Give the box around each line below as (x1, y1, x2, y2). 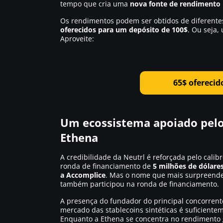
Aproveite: (60, 33, 94, 43)
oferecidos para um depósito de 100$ (60, 24, 188, 34)
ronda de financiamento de (60, 161, 153, 171)
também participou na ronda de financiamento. (60, 179, 219, 189)
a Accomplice (60, 170, 106, 180)
